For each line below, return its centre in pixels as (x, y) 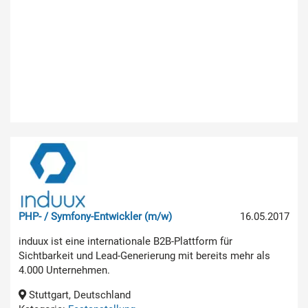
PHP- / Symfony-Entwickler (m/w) (95, 216)
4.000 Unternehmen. (64, 270)
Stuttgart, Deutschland (78, 295)
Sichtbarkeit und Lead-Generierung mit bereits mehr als (144, 255)
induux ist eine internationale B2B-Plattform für (125, 241)
